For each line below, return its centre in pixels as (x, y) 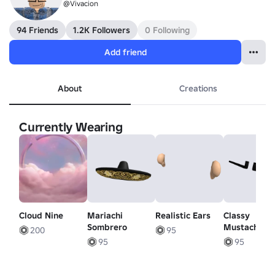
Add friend (125, 52)
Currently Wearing (71, 127)
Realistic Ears (183, 216)
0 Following (167, 30)
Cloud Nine (41, 216)
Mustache (244, 227)
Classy (237, 216)
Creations (198, 88)
